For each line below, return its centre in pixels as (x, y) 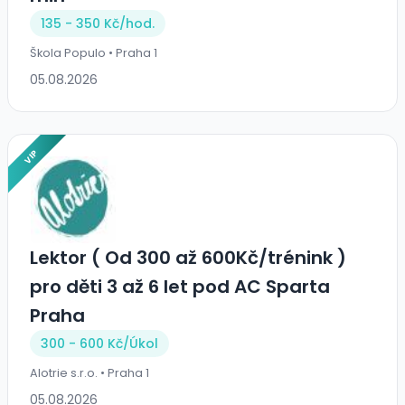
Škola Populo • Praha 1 (94, 53)
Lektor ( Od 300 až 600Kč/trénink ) (188, 258)
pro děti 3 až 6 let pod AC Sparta (180, 287)
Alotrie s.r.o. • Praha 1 (89, 373)
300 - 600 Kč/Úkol (99, 344)
